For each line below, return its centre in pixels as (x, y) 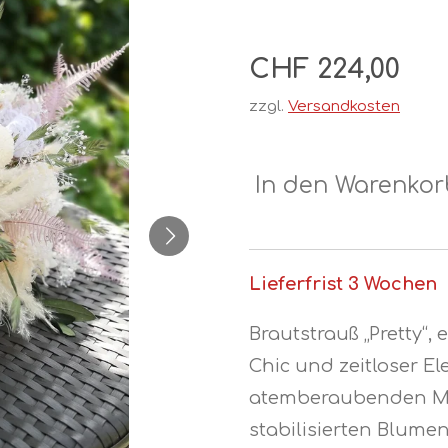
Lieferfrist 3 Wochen (343, 284)
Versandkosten (344, 106)
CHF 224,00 (324, 69)
